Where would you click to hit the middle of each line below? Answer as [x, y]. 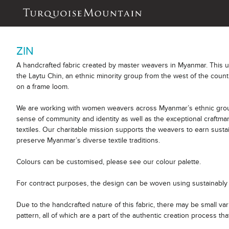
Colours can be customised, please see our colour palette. [109, 162]
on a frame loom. [43, 87]
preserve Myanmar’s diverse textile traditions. [88, 140]
